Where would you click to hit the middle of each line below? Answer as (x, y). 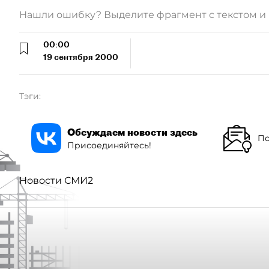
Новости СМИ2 (56, 180)
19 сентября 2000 (81, 57)
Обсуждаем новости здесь (132, 132)
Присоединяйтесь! (109, 145)
